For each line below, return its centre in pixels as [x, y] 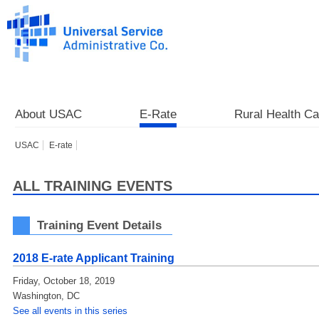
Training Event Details [99, 225]
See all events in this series [70, 311]
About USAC [48, 114]
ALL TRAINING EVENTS [93, 186]
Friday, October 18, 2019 [64, 281]
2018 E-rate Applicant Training [94, 258]
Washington [37, 296]
